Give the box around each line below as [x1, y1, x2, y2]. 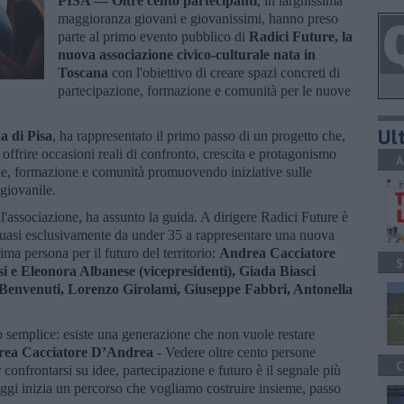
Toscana [58, 64, 112, 80]
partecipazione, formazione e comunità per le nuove [58, 82, 351, 98]
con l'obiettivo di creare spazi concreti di [112, 64, 340, 80]
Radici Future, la [249, 28, 353, 44]
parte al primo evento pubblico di [58, 28, 249, 44]
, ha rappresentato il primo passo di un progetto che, [52, 127, 345, 143]
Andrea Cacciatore [219, 244, 335, 261]
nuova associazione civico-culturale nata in [58, 46, 316, 62]
